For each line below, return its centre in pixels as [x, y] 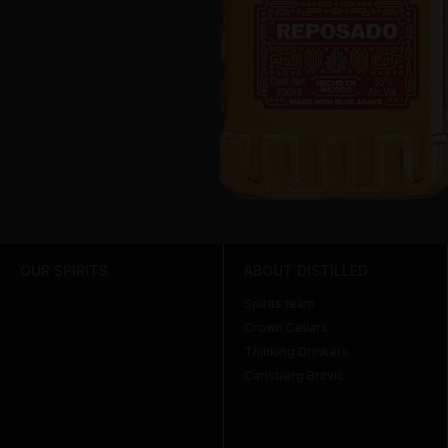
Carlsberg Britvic [294, 375]
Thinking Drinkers [297, 351]
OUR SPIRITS [64, 270]
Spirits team [280, 303]
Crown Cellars [286, 327]
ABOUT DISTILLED [306, 270]
